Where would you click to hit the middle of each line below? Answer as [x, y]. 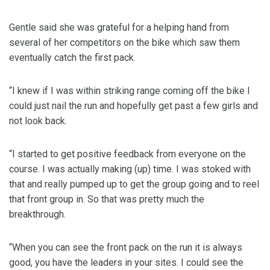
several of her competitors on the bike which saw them [124, 43]
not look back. [38, 121]
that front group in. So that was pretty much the [107, 199]
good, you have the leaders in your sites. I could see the [126, 263]
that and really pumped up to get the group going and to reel [134, 184]
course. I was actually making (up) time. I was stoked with [130, 169]
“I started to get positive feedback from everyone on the [127, 154]
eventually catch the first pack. [72, 58]
